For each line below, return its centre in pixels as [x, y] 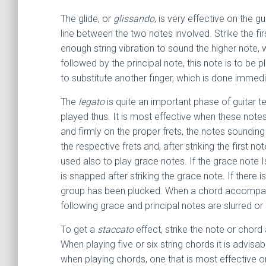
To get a [79, 229]
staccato [115, 229]
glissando [134, 19]
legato [91, 102]
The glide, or [87, 19]
